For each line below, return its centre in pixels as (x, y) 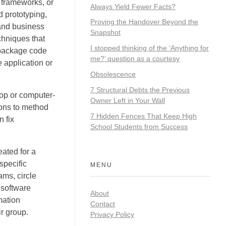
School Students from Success (139, 126)
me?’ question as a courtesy (135, 59)
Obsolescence (113, 74)
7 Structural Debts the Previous (140, 90)
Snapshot (105, 33)
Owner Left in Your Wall (128, 100)
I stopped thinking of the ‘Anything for (150, 48)
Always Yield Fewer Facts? (133, 6)
